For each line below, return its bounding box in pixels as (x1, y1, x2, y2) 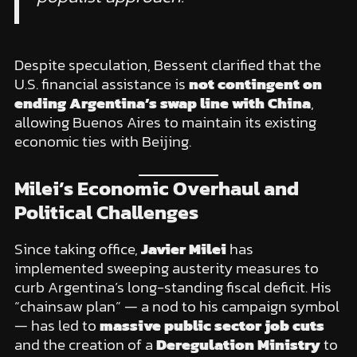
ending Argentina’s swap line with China (14, 91, 311, 115)
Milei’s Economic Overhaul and (14, 173, 299, 204)
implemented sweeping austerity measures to (14, 257, 319, 280)
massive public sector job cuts (99, 314, 324, 338)
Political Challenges (14, 197, 198, 228)
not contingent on (188, 72, 322, 96)
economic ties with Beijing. (14, 129, 191, 153)
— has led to (14, 314, 100, 338)
